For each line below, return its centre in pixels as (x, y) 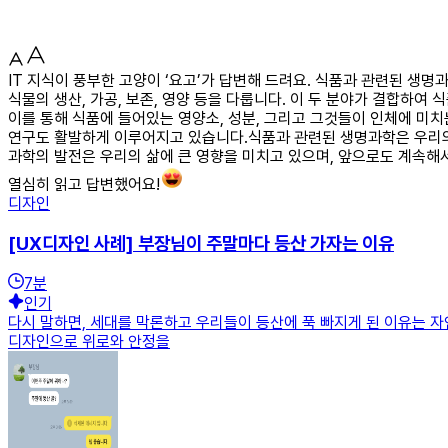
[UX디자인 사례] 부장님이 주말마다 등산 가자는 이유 (201, 243)
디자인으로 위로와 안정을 (89, 342)
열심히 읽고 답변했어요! (84, 184)
